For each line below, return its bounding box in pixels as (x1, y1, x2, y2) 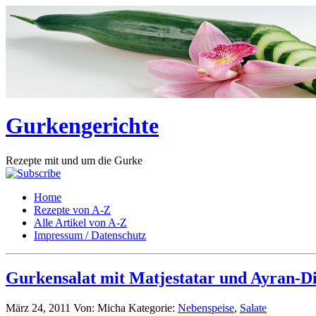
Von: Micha (73, 301, 128, 314)
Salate (240, 301, 267, 314)
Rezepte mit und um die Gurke (6, 154, 142, 166)
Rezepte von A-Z (34, 203, 111, 216)
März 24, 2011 (6, 301, 71, 314)
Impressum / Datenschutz (34, 229, 146, 241)
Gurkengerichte (6, 113, 159, 139)
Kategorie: (128, 301, 178, 314)
